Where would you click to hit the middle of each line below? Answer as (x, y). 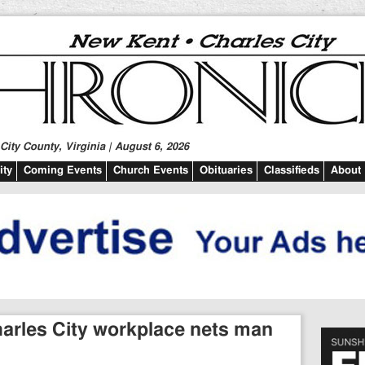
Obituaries (226, 171)
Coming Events (63, 171)
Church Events (151, 171)
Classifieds (292, 171)
